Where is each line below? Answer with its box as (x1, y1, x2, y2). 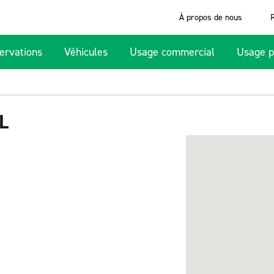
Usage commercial (130, 45, 215, 59)
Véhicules (64, 45, 108, 59)
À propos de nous (179, 12, 242, 23)
